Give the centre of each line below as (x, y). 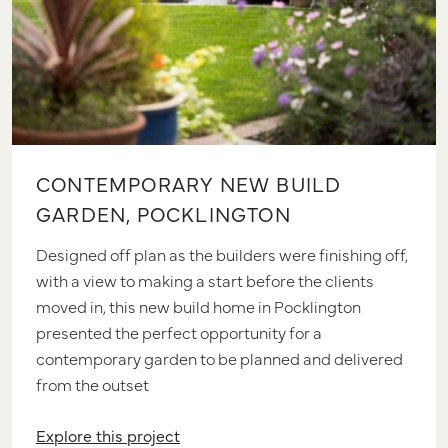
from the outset (92, 383)
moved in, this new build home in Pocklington (198, 305)
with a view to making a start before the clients (205, 279)
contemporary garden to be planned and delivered (219, 357)
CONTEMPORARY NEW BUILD (189, 183)
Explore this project (108, 434)
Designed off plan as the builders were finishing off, (222, 253)
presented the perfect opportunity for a (179, 331)
